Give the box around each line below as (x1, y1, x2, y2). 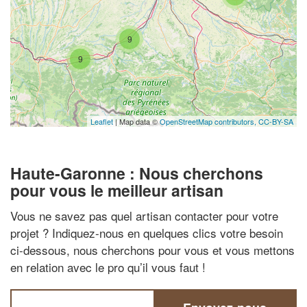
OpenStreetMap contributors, (160, 115, 258, 127)
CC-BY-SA (258, 115, 293, 127)
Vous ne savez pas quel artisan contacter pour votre (10, 207, 278, 224)
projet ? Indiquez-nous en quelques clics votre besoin (10, 224, 283, 241)
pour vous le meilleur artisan (10, 178, 223, 201)
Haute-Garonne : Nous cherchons (10, 161, 263, 184)
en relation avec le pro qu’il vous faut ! (10, 258, 206, 275)
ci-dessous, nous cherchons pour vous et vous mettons (10, 241, 295, 258)
